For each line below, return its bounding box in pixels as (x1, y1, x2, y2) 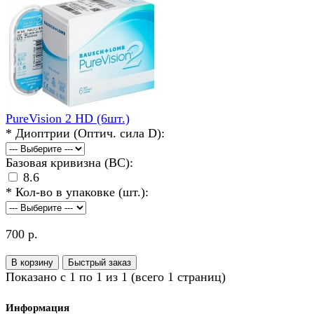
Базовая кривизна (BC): (6, 156, 133, 170)
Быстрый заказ (68, 257, 131, 268)
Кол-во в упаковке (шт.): (15, 185, 149, 200)
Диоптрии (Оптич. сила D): (15, 126, 165, 141)
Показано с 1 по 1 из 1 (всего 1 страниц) (6, 270, 226, 285)
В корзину (11, 257, 53, 268)
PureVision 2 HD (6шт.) (6, 111, 130, 126)
